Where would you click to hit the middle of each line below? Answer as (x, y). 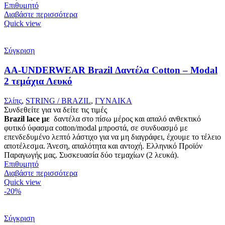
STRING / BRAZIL (58, 100)
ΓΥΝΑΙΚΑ (114, 100)
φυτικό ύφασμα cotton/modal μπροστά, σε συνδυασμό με (96, 128)
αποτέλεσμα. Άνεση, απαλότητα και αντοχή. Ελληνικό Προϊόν (103, 146)
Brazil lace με (28, 119)
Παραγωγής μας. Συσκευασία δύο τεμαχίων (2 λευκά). (93, 155)
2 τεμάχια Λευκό (38, 81)
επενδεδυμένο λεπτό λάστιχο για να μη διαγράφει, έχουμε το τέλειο (113, 137)
